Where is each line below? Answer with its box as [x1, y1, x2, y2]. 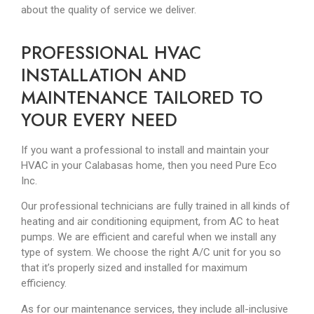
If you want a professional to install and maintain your [21, 144, 269, 157]
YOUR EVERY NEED [21, 107, 177, 133]
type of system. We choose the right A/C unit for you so [21, 246, 281, 259]
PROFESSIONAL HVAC [21, 40, 201, 66]
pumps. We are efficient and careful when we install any [21, 231, 276, 244]
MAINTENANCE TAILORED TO [21, 85, 263, 111]
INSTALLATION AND [21, 62, 186, 88]
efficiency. [21, 277, 69, 290]
